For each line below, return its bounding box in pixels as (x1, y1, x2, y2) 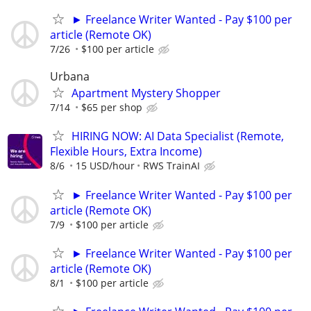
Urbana (50, 69, 90, 85)
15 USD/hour (76, 159, 135, 173)
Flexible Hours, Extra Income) (50, 144, 202, 160)
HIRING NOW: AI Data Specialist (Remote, (72, 128, 284, 144)
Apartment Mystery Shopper (72, 85, 221, 101)
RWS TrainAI (143, 159, 200, 173)
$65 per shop (81, 101, 142, 115)
